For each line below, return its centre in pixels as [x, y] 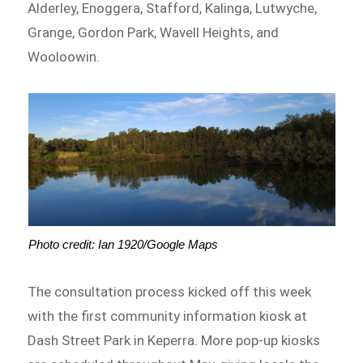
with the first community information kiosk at [168, 316]
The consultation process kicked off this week [170, 291]
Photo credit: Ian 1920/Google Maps [123, 244]
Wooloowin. [64, 56]
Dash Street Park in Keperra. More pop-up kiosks [174, 340]
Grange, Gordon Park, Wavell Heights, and [154, 32]
